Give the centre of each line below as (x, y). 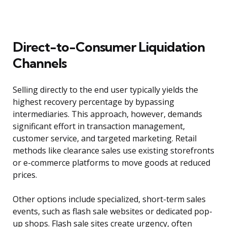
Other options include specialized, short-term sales (109, 199)
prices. (25, 175)
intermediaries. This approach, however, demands (107, 114)
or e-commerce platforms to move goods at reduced (111, 163)
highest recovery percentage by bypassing (93, 102)
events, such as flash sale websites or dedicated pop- (112, 212)
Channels (40, 63)
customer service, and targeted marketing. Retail (105, 139)
